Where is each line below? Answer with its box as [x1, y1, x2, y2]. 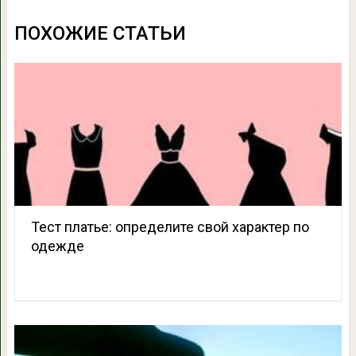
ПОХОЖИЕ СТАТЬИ [14, 22, 186, 45]
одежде [30, 238, 84, 255]
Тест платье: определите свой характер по [30, 219, 309, 236]
